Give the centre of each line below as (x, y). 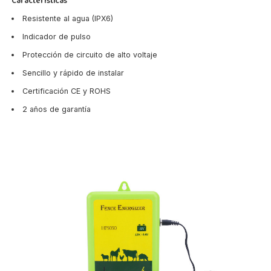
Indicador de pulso (56, 36)
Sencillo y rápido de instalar (73, 73)
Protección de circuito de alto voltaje (90, 54)
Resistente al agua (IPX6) (67, 18)
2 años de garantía (56, 109)
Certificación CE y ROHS (66, 91)
